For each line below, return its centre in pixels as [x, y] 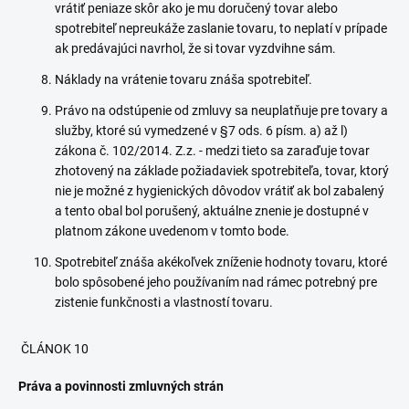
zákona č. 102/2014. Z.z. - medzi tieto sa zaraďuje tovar [212, 151]
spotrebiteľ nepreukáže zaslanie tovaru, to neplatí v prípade [221, 28]
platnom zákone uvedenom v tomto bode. [172, 231]
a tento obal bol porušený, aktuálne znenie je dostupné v [212, 211]
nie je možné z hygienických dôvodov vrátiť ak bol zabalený [220, 191]
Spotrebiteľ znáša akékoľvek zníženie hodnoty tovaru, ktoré [221, 262]
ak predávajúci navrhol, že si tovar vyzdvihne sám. [195, 48]
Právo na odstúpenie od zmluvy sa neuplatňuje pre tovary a [221, 110]
